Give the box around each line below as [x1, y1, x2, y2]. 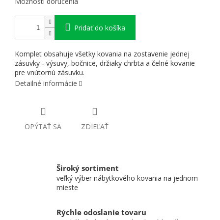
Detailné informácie [15, 79, 77, 88]
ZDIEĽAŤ [81, 122, 109, 132]
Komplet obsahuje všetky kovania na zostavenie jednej [15, 49, 190, 59]
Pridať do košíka [74, 23, 125, 33]
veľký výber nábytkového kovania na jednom [56, 173, 198, 183]
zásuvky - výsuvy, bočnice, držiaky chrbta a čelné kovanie [15, 58, 195, 68]
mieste [56, 183, 78, 192]
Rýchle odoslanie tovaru [56, 207, 146, 218]
